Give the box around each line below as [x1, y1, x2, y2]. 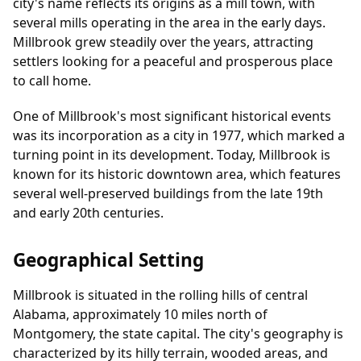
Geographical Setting [13, 247, 204, 273]
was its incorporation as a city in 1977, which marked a [13, 127, 345, 145]
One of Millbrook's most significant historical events [13, 107, 331, 126]
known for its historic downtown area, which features [13, 165, 341, 184]
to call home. [13, 72, 91, 90]
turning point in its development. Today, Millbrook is [13, 146, 330, 164]
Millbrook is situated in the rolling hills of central [13, 286, 308, 305]
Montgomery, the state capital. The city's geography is [13, 325, 343, 343]
